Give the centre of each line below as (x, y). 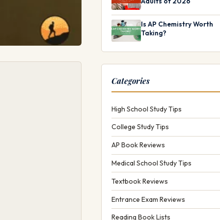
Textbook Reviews (140, 181)
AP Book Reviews (138, 145)
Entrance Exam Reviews (148, 199)
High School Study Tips (147, 109)
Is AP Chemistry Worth (177, 24)
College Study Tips (140, 127)
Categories (131, 81)
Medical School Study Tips (151, 163)
